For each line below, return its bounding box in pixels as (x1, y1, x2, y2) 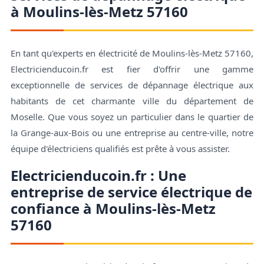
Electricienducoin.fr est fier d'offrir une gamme (10, 62, 254, 75)
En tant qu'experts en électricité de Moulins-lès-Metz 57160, (10, 47, 254, 59)
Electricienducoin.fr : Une (10, 165, 186, 185)
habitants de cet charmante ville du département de (10, 94, 254, 107)
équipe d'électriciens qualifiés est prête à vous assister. (10, 142, 230, 154)
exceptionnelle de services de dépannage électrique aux (10, 78, 254, 91)
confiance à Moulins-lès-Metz (10, 198, 216, 218)
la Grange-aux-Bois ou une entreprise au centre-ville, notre (10, 126, 254, 138)
